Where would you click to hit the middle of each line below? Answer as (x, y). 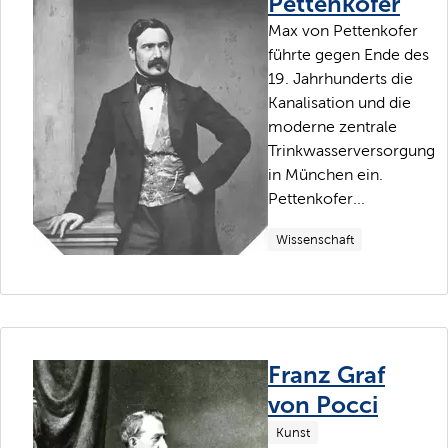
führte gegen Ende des (348, 54)
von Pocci (323, 404)
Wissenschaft (315, 239)
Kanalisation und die (339, 102)
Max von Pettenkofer (343, 30)
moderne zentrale (332, 126)
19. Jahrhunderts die (340, 78)
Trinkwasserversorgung (351, 150)
